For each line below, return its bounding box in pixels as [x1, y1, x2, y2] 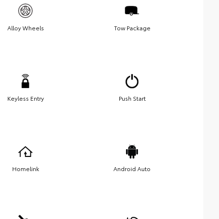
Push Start [118, 94, 146, 103]
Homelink [12, 164, 39, 173]
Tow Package [113, 23, 151, 32]
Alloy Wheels [7, 23, 44, 32]
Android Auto [113, 164, 151, 173]
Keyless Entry [7, 94, 44, 103]
